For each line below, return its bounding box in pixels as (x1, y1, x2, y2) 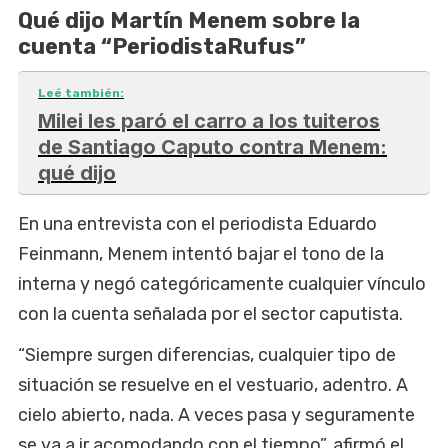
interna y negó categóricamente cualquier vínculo (18, 273, 426, 296)
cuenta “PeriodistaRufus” (18, 32, 306, 60)
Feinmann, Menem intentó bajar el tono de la (18, 243, 384, 266)
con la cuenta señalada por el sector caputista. (18, 303, 403, 326)
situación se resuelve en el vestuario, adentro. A (18, 374, 408, 397)
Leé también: (38, 85, 124, 100)
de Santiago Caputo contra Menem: (38, 134, 387, 159)
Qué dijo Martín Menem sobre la (18, 6, 360, 34)
